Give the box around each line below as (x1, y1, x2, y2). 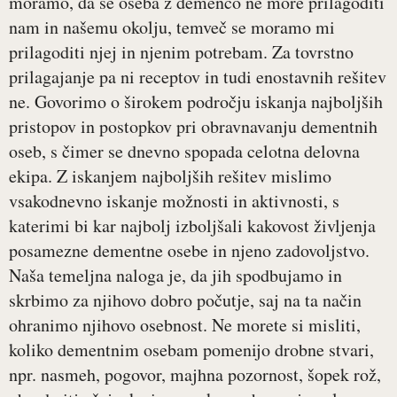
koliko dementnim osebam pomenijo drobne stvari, (9, 338, 374, 362)
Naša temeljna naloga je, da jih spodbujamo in (9, 263, 342, 288)
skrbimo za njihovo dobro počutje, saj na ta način (9, 288, 362, 313)
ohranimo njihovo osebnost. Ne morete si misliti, (9, 313, 361, 338)
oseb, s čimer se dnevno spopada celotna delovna (9, 139, 360, 164)
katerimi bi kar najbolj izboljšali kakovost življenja (9, 214, 376, 238)
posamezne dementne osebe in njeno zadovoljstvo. (9, 238, 370, 263)
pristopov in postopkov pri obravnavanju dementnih (9, 114, 378, 139)
